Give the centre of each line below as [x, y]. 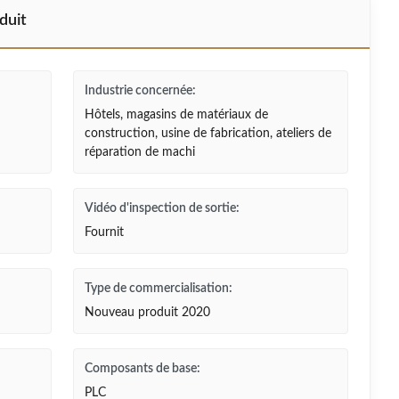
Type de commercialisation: [158, 289]
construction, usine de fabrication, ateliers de [208, 134]
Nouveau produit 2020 [147, 313]
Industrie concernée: [140, 91]
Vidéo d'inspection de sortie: [162, 208]
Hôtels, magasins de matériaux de [176, 115]
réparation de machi [139, 152]
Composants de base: [142, 369]
